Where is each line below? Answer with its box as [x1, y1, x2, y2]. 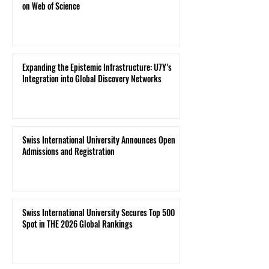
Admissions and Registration [22, 145, 115, 158]
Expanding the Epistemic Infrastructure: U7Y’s [22, 61, 172, 74]
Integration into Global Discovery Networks [22, 72, 162, 85]
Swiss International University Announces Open [22, 133, 175, 147]
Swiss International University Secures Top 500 [22, 206, 175, 219]
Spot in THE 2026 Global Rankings [22, 217, 133, 231]
